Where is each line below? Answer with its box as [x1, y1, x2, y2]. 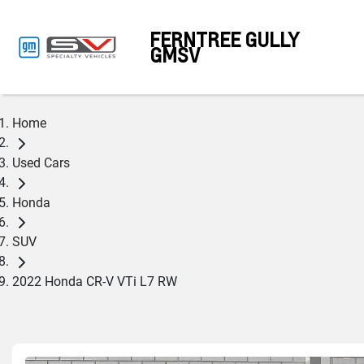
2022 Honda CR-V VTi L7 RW [12, 274, 177, 290]
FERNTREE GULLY [149, 27, 300, 52]
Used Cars [12, 154, 70, 171]
